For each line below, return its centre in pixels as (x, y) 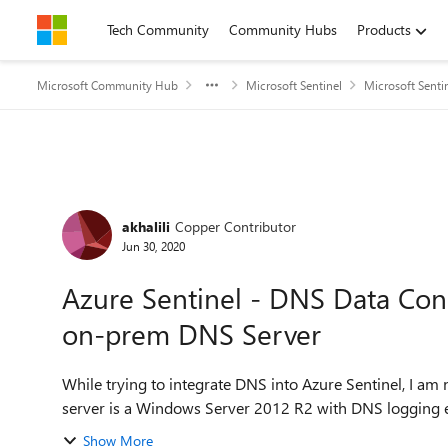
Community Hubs (283, 29)
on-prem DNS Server (191, 333)
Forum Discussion (160, 203)
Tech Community (158, 29)
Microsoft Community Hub (107, 85)
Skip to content (103, 29)
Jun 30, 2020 (153, 245)
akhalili (146, 226)
